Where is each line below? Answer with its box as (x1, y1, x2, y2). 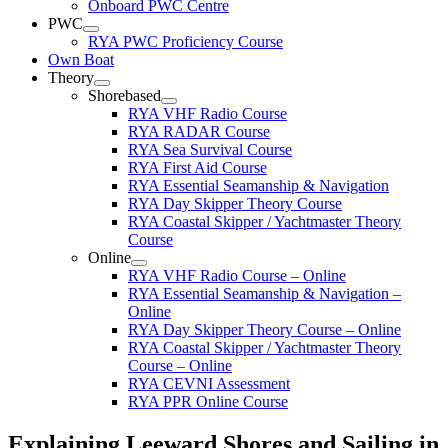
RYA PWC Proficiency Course (88, 33, 283, 50)
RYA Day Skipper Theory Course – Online (128, 321, 401, 338)
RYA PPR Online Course (128, 393, 288, 410)
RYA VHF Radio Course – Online (128, 267, 346, 284)
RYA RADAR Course (128, 123, 270, 140)
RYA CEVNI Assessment (128, 375, 290, 392)
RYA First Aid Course (128, 159, 267, 176)
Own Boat (48, 51, 114, 68)
